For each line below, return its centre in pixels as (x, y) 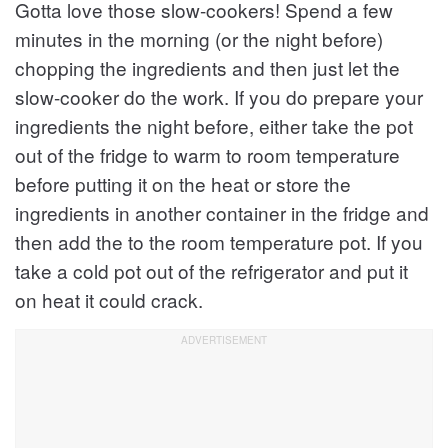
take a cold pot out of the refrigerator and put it (211, 270)
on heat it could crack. (109, 299)
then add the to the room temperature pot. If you (219, 241)
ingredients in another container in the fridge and (222, 212)
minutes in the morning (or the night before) (199, 38)
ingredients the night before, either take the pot (214, 125)
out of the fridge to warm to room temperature (207, 154)
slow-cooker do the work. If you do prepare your (219, 96)
